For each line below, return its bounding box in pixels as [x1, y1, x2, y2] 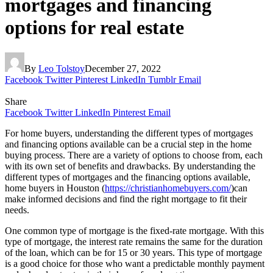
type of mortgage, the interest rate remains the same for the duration [5, 236, 263, 247]
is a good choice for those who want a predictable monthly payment [5, 258, 264, 269]
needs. [5, 204, 29, 215]
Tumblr [148, 74, 176, 85]
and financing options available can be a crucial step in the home [5, 138, 252, 149]
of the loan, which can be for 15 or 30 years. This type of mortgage [5, 247, 262, 258]
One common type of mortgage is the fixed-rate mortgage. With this [5, 225, 264, 236]
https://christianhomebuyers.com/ [105, 182, 231, 193]
